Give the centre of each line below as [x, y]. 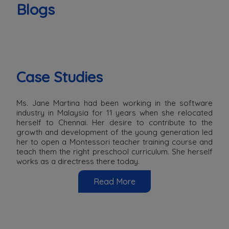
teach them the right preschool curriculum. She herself [114, 151]
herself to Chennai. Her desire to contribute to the [114, 122]
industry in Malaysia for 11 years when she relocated [114, 112]
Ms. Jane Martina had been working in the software [114, 103]
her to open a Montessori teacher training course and [114, 142]
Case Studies [60, 76]
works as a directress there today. [78, 161]
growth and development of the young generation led [114, 132]
